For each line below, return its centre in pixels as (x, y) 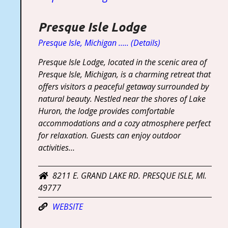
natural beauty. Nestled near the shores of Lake (122, 98)
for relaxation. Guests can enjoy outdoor (109, 135)
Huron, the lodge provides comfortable (106, 111)
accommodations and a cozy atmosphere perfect (124, 123)
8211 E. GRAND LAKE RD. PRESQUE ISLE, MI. (129, 175)
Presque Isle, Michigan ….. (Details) (99, 42)
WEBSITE (67, 206)
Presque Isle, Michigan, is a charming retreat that (124, 74)
